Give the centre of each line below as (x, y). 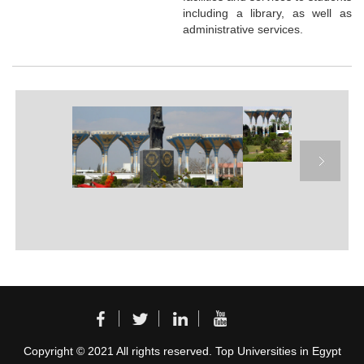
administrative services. (243, 29)
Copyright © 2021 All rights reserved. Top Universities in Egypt (182, 351)
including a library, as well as (267, 13)
